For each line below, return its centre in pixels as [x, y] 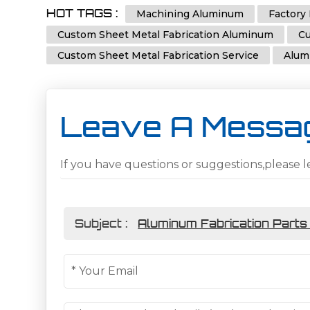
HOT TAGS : [84, 13]
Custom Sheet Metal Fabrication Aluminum [166, 34]
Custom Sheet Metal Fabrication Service [158, 55]
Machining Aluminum [190, 13]
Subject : [103, 223]
